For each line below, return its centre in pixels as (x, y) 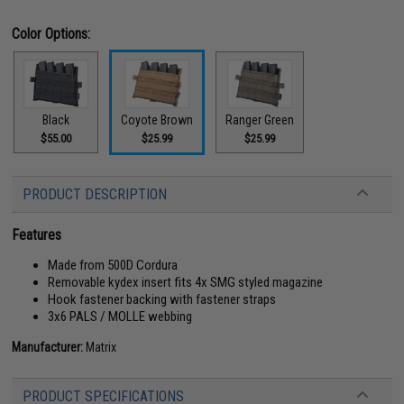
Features (37, 235)
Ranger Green (260, 120)
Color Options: (51, 33)
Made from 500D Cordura (113, 265)
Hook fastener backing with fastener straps (162, 299)
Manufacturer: (48, 347)
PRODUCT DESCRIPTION (95, 194)
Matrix (100, 347)
